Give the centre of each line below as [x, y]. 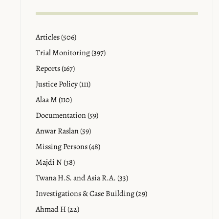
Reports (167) [55, 68]
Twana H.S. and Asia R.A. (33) [82, 178]
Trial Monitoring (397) [71, 53]
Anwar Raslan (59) [63, 131]
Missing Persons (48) [68, 147]
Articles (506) [56, 37]
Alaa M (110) [54, 100]
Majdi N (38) [55, 162]
